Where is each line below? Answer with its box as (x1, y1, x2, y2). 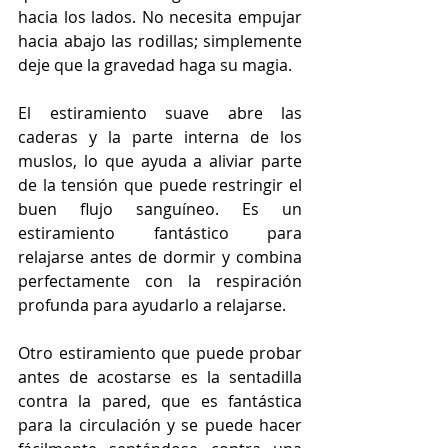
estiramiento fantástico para (18, 221, 302, 244)
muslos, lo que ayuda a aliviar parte (18, 149, 302, 172)
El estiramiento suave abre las (18, 101, 302, 124)
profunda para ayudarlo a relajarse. (18, 293, 286, 316)
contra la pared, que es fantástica (18, 389, 302, 412)
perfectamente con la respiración (18, 269, 302, 292)
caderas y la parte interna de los (18, 125, 302, 148)
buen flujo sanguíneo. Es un (18, 197, 302, 220)
